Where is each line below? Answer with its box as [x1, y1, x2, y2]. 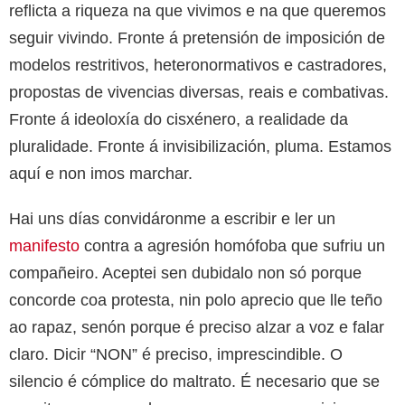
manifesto [9, 236, 80, 255]
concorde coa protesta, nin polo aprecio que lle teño [9, 290, 382, 309]
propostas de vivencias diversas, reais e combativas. [9, 82, 389, 101]
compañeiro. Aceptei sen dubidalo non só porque [9, 263, 362, 282]
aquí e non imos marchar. [9, 164, 193, 183]
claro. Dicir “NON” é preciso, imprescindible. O [9, 344, 343, 363]
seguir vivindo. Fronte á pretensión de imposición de [9, 28, 385, 47]
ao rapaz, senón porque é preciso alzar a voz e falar [9, 317, 384, 336]
